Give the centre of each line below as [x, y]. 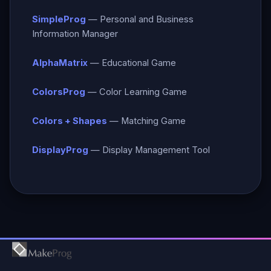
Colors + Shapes [70, 121]
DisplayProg [60, 150]
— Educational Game [132, 63]
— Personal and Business [140, 19]
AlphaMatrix [60, 63]
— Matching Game [146, 121]
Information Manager [75, 34]
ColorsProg [59, 92]
